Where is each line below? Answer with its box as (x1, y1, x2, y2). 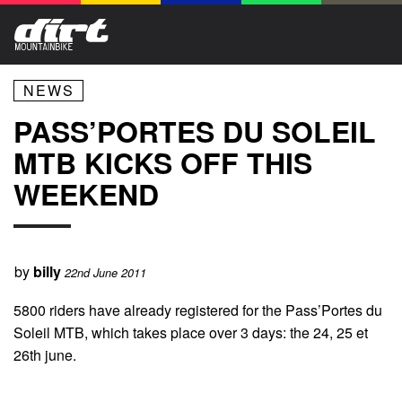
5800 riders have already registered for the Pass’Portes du (13, 299, 382, 320)
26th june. (13, 344, 76, 365)
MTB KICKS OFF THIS (13, 142, 312, 184)
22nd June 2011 (65, 265, 146, 282)
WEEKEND (13, 173, 159, 215)
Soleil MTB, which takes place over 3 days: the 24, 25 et (13, 321, 368, 343)
